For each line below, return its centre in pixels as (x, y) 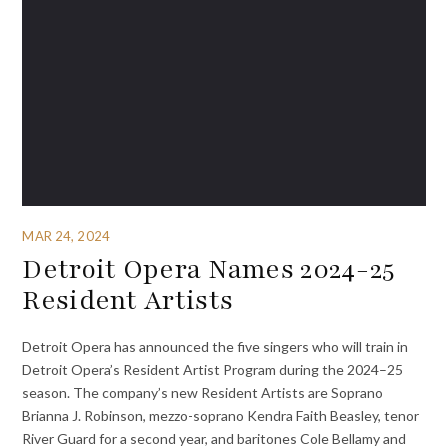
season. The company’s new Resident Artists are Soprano (203, 393)
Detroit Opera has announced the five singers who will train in (215, 347)
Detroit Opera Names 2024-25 (208, 268)
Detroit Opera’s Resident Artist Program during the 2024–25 (213, 370)
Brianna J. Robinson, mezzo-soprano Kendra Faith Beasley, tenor (221, 416)
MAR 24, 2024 (66, 235)
